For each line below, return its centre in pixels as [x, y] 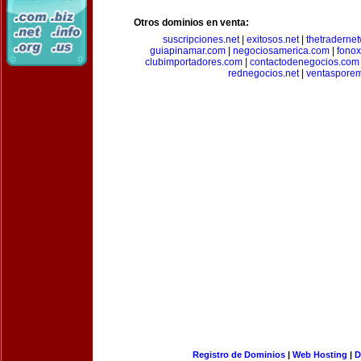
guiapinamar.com [188, 51]
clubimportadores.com [194, 62]
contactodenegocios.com [305, 62]
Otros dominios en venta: [191, 23]
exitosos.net [273, 39]
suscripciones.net [201, 39]
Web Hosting [320, 355]
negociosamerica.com [281, 51]
